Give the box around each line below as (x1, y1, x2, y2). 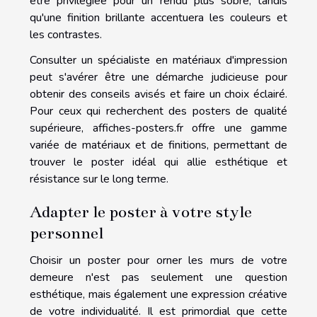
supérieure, (30, 120, 93, 136)
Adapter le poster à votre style (30, 201, 252, 221)
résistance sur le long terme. (30, 171, 168, 187)
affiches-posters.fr (92, 120, 183, 136)
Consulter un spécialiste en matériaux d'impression (30, 52, 287, 68)
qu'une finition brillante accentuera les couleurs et (30, 9, 287, 25)
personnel (30, 222, 103, 243)
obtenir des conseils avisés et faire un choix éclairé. (30, 86, 287, 102)
